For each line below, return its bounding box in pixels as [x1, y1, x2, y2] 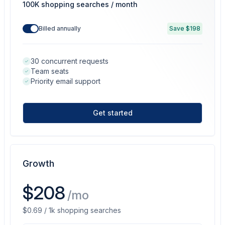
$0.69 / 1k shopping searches [23, 206, 121, 214]
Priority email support [31, 77, 100, 85]
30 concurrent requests [31, 57, 108, 65]
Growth [23, 158, 54, 169]
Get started [92, 108, 133, 117]
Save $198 [169, 25, 200, 32]
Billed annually [39, 25, 81, 32]
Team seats [31, 67, 69, 75]
